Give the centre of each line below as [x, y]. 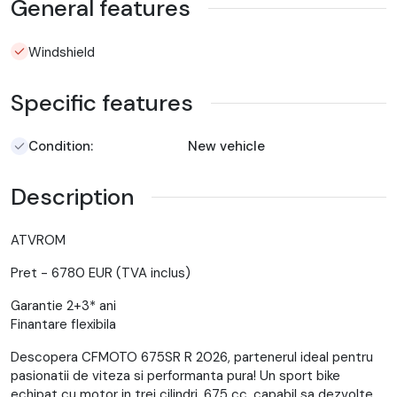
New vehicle [226, 146]
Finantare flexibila [63, 324]
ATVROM [38, 240]
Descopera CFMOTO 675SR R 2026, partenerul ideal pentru [192, 357]
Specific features [102, 102]
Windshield [62, 52]
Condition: [61, 146]
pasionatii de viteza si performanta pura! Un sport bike [175, 375]
